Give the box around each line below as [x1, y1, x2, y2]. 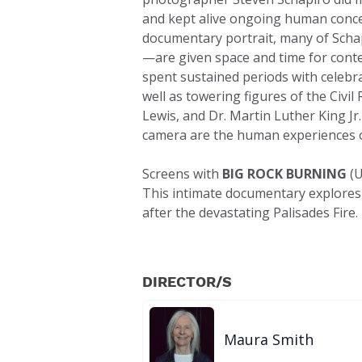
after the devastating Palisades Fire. [142, 204, 358, 221]
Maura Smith [224, 330, 314, 349]
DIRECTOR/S [142, 273, 232, 290]
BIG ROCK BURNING [222, 165, 347, 183]
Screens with [142, 165, 222, 183]
